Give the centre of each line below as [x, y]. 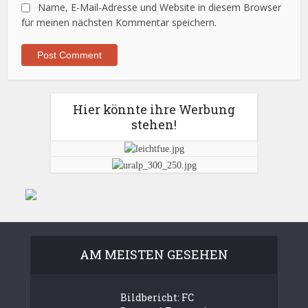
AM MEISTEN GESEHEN [154, 254]
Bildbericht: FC [157, 297]
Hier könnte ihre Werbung [154, 109]
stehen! [154, 124]
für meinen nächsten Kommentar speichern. [119, 22]
